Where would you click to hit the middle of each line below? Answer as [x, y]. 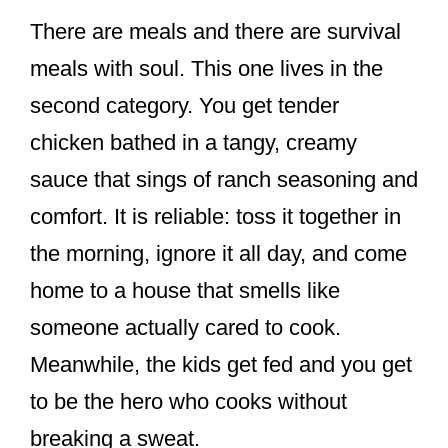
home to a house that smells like [185, 290]
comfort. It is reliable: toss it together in [215, 216]
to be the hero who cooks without [188, 401]
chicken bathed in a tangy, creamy [193, 142]
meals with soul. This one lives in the [206, 68]
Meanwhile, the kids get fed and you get [221, 364]
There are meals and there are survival [215, 31]
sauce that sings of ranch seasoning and [224, 179]
